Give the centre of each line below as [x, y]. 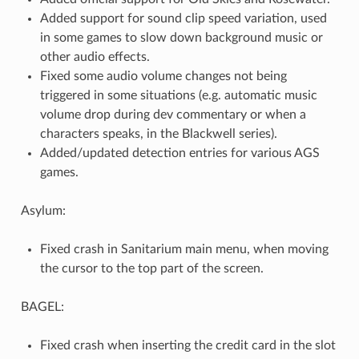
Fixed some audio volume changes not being [163, 77]
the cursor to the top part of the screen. [151, 269]
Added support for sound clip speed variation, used [183, 19]
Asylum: [43, 211]
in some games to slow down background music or [181, 38]
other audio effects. [95, 57]
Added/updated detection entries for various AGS [179, 153]
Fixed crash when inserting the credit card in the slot [188, 346]
